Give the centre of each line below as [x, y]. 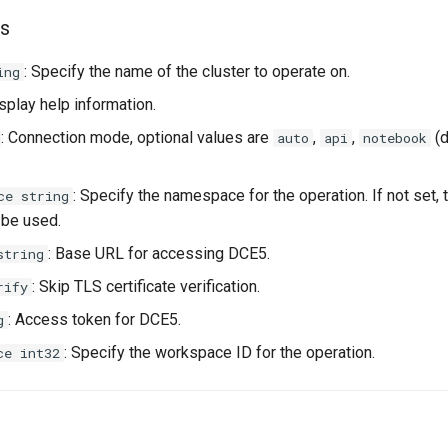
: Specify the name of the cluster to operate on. [187, 71]
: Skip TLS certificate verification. [146, 286]
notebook [395, 138]
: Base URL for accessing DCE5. [159, 253]
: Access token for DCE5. [95, 319]
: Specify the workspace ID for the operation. [220, 352]
